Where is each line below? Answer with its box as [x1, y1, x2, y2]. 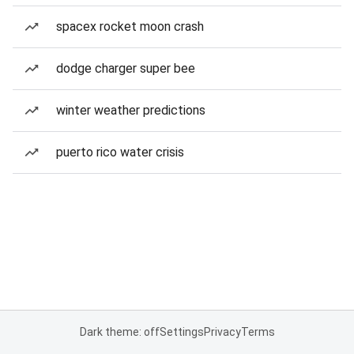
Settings [159, 326, 204, 338]
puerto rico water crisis [56, 145, 184, 160]
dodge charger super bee [56, 61, 195, 76]
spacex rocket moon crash [56, 19, 204, 34]
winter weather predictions [56, 103, 205, 118]
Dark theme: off [79, 326, 160, 338]
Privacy [203, 326, 241, 338]
